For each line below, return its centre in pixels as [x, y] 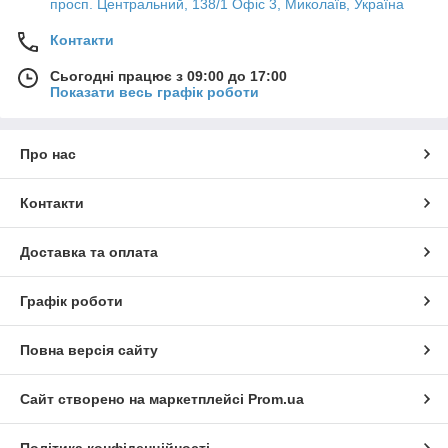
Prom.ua [276, 398]
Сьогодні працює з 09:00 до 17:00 [168, 75]
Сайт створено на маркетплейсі [134, 398]
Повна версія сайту [89, 349]
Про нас [48, 153]
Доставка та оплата [89, 251]
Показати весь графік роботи [154, 91]
